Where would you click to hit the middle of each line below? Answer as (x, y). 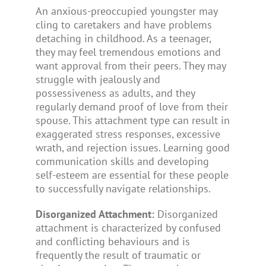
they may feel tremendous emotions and (128, 52)
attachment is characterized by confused (128, 227)
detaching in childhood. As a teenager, (123, 38)
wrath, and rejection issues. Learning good (132, 147)
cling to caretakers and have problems (123, 24)
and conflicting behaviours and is (113, 241)
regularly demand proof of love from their (132, 106)
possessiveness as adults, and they (115, 93)
